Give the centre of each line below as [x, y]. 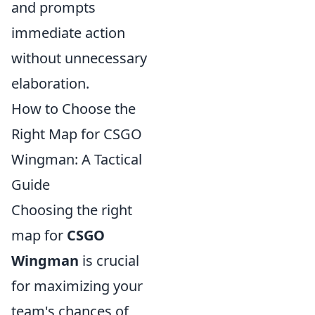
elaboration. [50, 84]
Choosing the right [72, 210]
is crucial [109, 261]
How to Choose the [73, 109]
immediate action [68, 33]
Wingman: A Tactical [77, 160]
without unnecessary [79, 58]
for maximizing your [77, 286]
